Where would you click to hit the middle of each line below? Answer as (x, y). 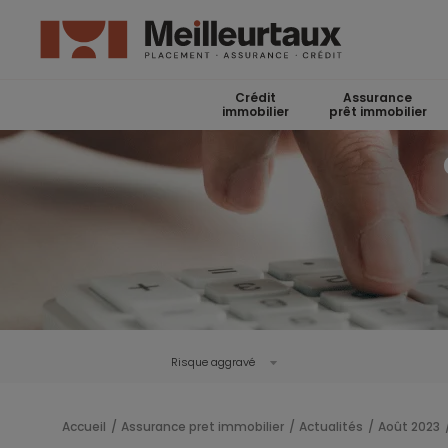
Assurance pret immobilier (202, 426)
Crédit (255, 97)
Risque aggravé (212, 362)
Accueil (84, 426)
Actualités (331, 426)
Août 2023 (409, 426)
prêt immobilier (377, 111)
